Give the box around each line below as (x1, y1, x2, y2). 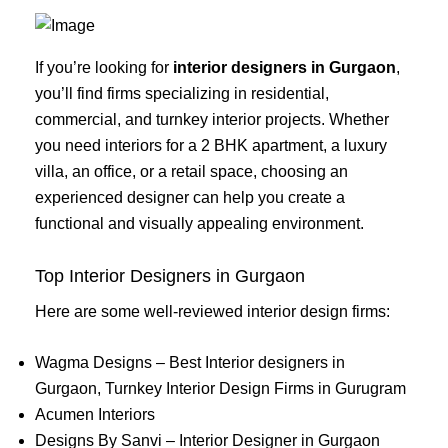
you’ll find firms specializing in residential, (35, 85, 329, 102)
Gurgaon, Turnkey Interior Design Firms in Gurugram (35, 380, 406, 398)
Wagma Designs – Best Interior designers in (35, 354, 345, 372)
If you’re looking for (35, 59, 173, 76)
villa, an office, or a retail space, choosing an (35, 163, 348, 180)
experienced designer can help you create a (35, 189, 345, 206)
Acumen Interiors (35, 406, 155, 424)
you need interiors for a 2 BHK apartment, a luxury (35, 137, 387, 154)
